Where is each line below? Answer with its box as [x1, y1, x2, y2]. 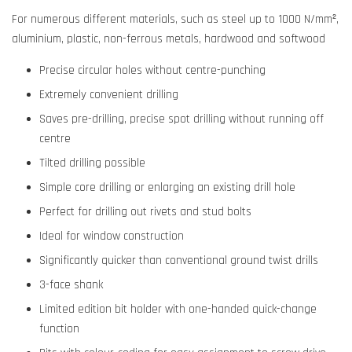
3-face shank [39, 277, 106, 292]
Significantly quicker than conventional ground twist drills [39, 253, 321, 268]
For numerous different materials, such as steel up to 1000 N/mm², [12, 12, 339, 27]
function [39, 321, 82, 336]
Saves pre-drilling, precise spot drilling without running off [39, 112, 324, 126]
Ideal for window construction [39, 229, 187, 244]
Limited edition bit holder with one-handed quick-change [39, 302, 317, 317]
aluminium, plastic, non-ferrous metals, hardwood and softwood [12, 31, 325, 46]
